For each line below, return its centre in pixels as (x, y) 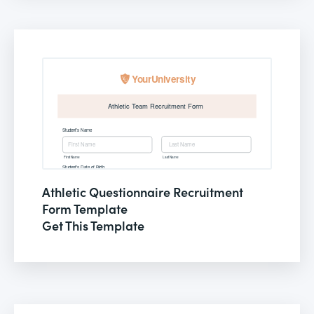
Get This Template (93, 225)
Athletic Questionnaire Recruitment (143, 191)
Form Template (85, 208)
